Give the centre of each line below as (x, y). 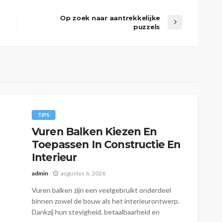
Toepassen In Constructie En (106, 144)
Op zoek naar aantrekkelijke (110, 18)
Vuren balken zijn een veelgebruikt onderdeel (101, 190)
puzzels (146, 27)
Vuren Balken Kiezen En (94, 131)
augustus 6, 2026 (83, 173)
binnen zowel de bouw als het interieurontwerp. (106, 201)
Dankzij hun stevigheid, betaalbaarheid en (96, 212)
